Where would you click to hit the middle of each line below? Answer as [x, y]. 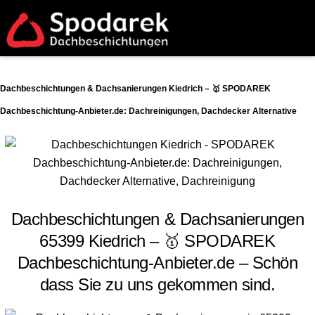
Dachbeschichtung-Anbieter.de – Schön [157, 262]
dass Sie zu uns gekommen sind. [157, 284]
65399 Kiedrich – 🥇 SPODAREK [157, 240]
